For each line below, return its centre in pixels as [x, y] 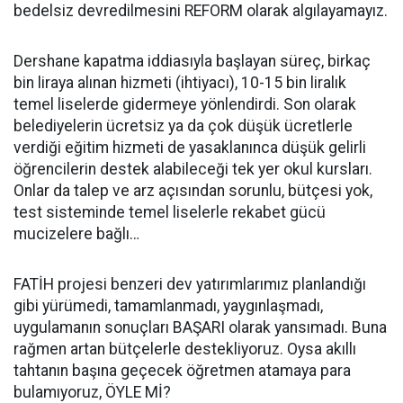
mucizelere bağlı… [76, 233]
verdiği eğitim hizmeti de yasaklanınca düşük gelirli [190, 147]
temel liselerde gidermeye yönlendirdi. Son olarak [185, 104]
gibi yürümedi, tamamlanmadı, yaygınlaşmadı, [168, 305]
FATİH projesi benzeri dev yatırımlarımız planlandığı [190, 284]
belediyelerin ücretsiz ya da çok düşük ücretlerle [183, 125]
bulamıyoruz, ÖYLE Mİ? [92, 392]
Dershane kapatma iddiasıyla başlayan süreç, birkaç [192, 61]
